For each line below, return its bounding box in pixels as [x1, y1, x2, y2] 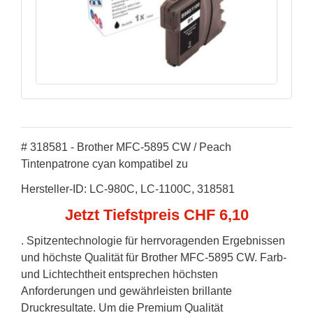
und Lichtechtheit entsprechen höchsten [21, 268, 218, 280]
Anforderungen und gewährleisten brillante [21, 285, 232, 297]
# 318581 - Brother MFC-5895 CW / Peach [21, 141, 231, 153]
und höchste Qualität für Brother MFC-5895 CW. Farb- [21, 252, 286, 263]
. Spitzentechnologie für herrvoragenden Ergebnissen [21, 235, 285, 247]
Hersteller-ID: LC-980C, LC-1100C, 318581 [21, 183, 235, 195]
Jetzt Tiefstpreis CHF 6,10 [64, 206, 249, 224]
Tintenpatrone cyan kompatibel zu [21, 158, 188, 170]
